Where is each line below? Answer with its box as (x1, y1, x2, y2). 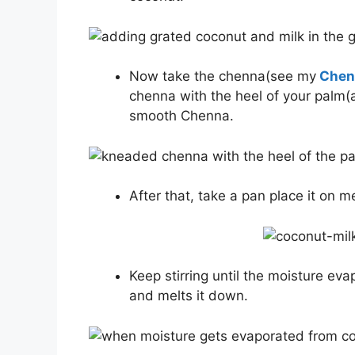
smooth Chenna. (129, 108, 234, 124)
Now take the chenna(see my (129, 68, 316, 85)
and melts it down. (129, 288, 248, 304)
